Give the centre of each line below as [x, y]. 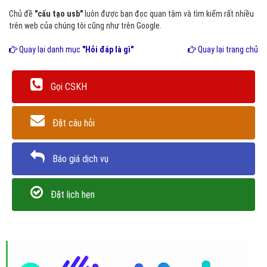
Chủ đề [22, 14]
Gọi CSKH [69, 87]
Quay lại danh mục [50, 49]
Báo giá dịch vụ [80, 159]
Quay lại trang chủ [227, 49]
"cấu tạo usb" [59, 14]
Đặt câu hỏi [74, 123]
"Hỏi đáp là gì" [108, 49]
